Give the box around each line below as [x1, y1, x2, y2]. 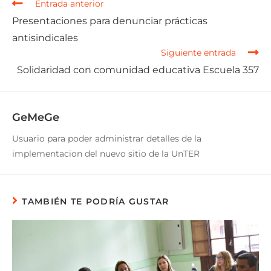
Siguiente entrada [161, 47, 236, 58]
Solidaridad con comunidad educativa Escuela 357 [17, 64, 259, 76]
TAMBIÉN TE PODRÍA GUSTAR [22, 195, 169, 207]
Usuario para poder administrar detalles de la [12, 132, 201, 144]
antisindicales [12, 31, 78, 44]
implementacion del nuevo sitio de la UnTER [12, 148, 200, 159]
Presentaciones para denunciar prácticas [12, 15, 207, 27]
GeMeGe [12, 110, 59, 124]
